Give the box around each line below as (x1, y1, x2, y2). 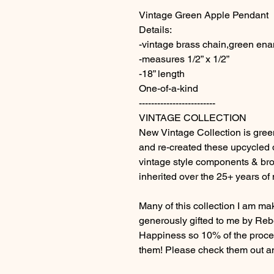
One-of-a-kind (139, 83, 198, 94)
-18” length (139, 68, 185, 80)
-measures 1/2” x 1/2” (139, 53, 229, 65)
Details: (139, 24, 172, 35)
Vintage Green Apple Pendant (139, 9, 268, 21)
